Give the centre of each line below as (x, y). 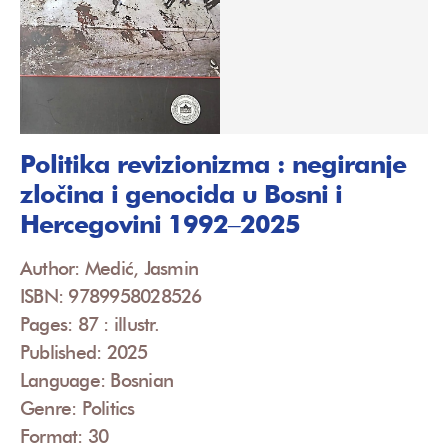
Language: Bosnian (97, 379)
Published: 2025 (84, 351)
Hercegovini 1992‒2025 (160, 223)
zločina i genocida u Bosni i (181, 193)
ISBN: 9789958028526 (111, 295)
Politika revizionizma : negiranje (213, 163)
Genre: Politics (77, 407)
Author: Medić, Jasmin (109, 267)
